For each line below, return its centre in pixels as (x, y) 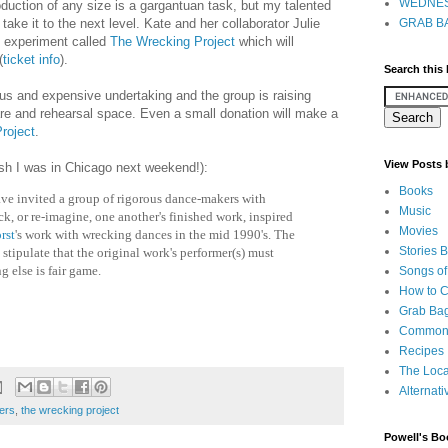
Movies (418, 231)
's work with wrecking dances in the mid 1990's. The (155, 234)
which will (264, 41)
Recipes (421, 351)
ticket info (31, 59)
